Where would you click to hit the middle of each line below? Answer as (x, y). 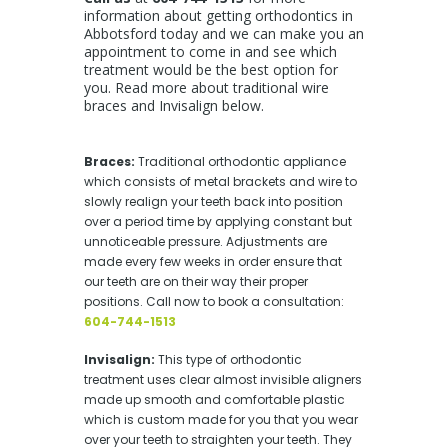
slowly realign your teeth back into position (213, 201)
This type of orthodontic (230, 359)
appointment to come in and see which (210, 51)
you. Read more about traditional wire (206, 87)
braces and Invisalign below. (174, 105)
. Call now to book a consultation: (242, 301)
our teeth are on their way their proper (196, 281)
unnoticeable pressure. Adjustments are (205, 241)
